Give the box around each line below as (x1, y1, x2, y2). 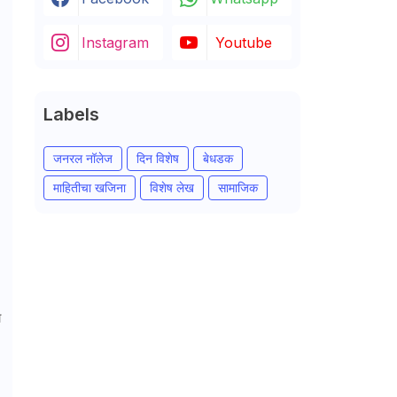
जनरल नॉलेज (52, 151, 113, 166)
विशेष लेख (149, 180, 194, 195)
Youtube (215, 34, 272, 51)
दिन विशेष (136, 151, 179, 166)
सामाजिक (217, 180, 258, 195)
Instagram (82, 34, 149, 51)
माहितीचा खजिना (52, 180, 126, 195)
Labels (43, 104, 99, 125)
